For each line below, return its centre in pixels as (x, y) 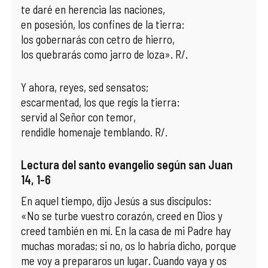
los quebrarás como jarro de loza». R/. (104, 54)
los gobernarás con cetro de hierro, (98, 39)
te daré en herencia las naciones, (93, 9)
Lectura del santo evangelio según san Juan (127, 165)
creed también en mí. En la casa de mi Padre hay (126, 231)
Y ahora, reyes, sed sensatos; (85, 87)
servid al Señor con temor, (78, 117)
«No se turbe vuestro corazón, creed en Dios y (122, 216)
